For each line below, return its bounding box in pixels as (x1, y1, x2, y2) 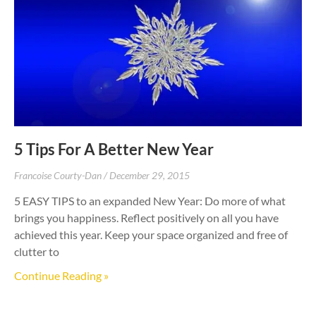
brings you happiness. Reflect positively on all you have (14, 210, 279, 224)
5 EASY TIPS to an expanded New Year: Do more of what (14, 193, 286, 207)
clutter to (14, 244, 59, 258)
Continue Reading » (14, 268, 109, 282)
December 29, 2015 (109, 169, 190, 181)
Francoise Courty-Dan (14, 169, 104, 181)
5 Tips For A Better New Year (14, 139, 214, 159)
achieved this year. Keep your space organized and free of (14, 227, 288, 241)
